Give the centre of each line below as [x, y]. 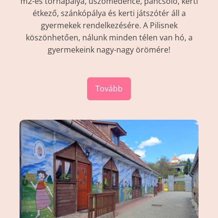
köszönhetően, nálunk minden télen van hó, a [109, 37]
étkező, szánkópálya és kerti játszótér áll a [109, 13]
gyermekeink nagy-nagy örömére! [109, 49]
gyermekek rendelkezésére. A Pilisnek [109, 25]
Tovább [109, 88]
